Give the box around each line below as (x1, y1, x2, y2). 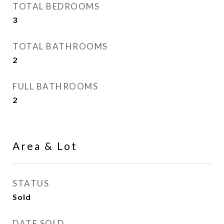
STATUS (12, 178, 49, 188)
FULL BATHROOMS (12, 81, 98, 91)
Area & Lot (12, 139, 77, 152)
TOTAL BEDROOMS (12, 1, 99, 11)
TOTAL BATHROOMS (12, 41, 108, 51)
